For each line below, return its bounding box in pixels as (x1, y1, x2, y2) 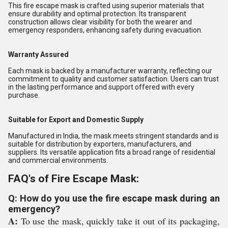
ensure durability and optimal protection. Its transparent (8, 10, 186, 18)
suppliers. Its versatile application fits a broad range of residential (8, 148, 215, 156)
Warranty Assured (8, 50, 69, 59)
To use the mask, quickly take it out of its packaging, (18, 215, 220, 227)
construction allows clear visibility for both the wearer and (8, 18, 192, 26)
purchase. (8, 91, 40, 99)
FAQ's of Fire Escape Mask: (8, 173, 139, 185)
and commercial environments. (8, 156, 108, 164)
